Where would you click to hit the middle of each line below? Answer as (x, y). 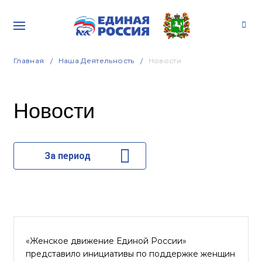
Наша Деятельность (96, 61)
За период (67, 156)
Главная (29, 61)
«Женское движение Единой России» (106, 241)
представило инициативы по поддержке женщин (130, 254)
